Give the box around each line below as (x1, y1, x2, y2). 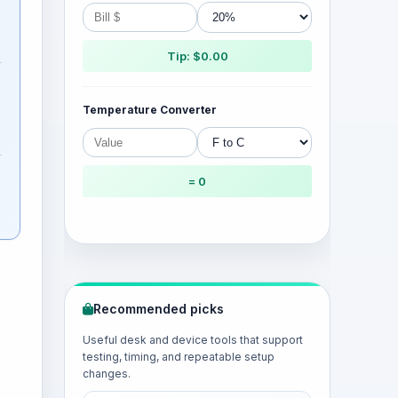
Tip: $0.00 (166, 49, 228, 63)
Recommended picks (93, 301, 224, 316)
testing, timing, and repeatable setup (83, 350, 275, 363)
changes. (83, 367, 131, 380)
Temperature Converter (83, 103, 217, 116)
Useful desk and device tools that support (83, 333, 303, 346)
